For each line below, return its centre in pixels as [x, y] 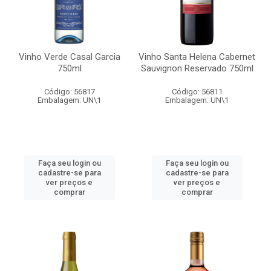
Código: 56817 [69, 92]
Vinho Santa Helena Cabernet [197, 57]
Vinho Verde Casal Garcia [69, 57]
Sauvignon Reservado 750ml [197, 68]
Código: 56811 [197, 92]
